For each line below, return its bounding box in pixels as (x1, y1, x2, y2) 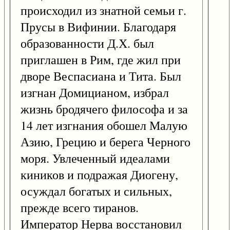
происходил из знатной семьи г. (21, 2, 186, 19)
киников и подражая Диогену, (21, 166, 178, 183)
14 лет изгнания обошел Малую (21, 117, 187, 134)
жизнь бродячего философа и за (21, 101, 188, 118)
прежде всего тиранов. (21, 199, 139, 216)
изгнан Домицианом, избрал (21, 84, 169, 101)
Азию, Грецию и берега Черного (21, 133, 190, 150)
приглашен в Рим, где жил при (21, 51, 181, 68)
